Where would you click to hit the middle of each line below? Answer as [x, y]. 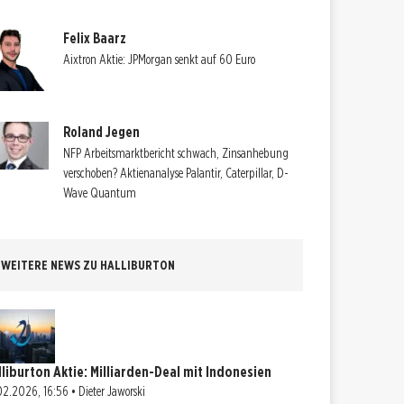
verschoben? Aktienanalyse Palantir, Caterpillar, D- [176, 174]
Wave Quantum [100, 193]
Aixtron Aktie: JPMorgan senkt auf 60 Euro [160, 59]
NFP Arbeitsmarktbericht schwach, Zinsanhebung [176, 154]
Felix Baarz [95, 38]
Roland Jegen [102, 133]
